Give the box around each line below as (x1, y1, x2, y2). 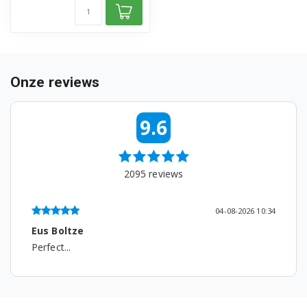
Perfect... (32, 241, 71, 254)
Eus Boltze (32, 224, 84, 238)
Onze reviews (10, 74, 100, 91)
